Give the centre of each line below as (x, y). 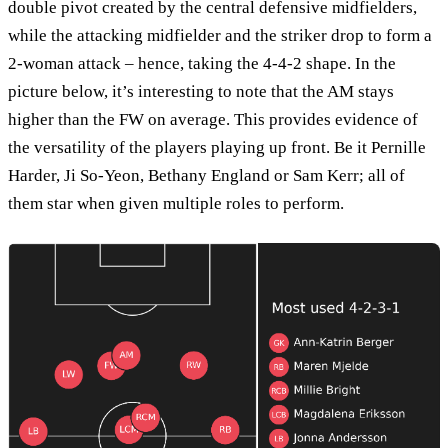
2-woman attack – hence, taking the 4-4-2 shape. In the (202, 63)
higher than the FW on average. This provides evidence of (213, 119)
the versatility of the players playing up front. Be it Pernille (217, 147)
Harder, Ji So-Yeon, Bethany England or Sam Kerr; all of (206, 175)
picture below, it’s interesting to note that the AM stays (201, 91)
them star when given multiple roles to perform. (176, 203)
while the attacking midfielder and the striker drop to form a (220, 35)
